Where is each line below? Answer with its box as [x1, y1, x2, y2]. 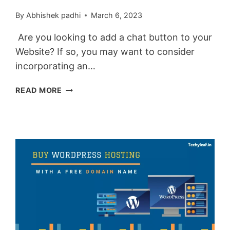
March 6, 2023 [90, 11, 142, 20]
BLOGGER [61, 190, 100, 199]
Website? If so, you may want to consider [15, 46, 195, 57]
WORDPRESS [61, 214, 111, 223]
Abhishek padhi [26, 11, 81, 20]
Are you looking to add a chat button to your [15, 32, 213, 43]
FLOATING [61, 143, 102, 152]
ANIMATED [61, 131, 105, 140]
